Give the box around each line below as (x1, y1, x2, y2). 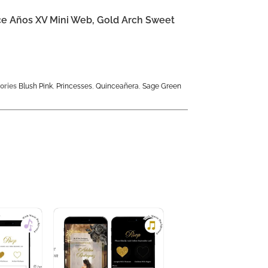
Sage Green (142, 81, 182, 90)
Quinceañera (96, 81, 139, 90)
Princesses (56, 81, 93, 90)
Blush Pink (19, 81, 53, 90)
